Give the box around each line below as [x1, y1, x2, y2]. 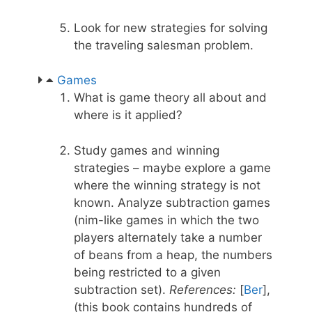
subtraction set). [74, 282, 169, 297]
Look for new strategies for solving [74, 20, 267, 35]
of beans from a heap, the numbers [74, 247, 272, 262]
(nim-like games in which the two [74, 212, 259, 227]
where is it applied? [74, 108, 182, 123]
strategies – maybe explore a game [74, 160, 271, 175]
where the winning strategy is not [74, 178, 260, 192]
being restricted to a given [74, 265, 221, 279]
